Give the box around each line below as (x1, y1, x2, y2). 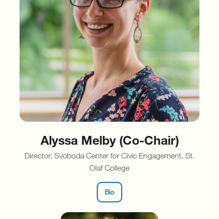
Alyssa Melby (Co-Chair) (40, 131, 179, 147)
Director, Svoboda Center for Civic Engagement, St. (24, 151, 195, 160)
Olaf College (89, 163, 130, 172)
